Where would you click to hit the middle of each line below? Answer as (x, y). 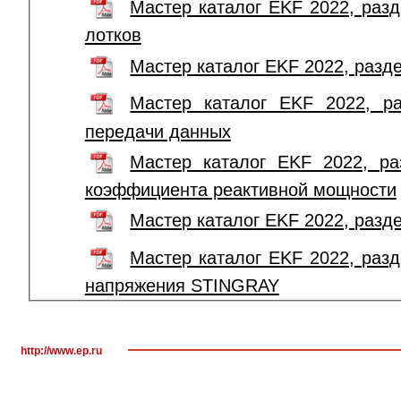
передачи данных (158, 131)
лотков (113, 35)
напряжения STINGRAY (182, 286)
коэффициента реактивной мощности (240, 190)
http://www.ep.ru (61, 351)
